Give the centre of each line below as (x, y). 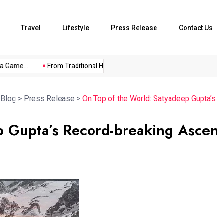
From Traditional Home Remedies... (86, 66)
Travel (31, 27)
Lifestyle (76, 27)
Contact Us (196, 27)
